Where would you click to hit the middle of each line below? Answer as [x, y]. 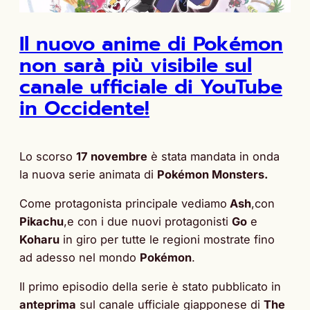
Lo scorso [48, 156]
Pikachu [42, 222]
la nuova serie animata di [88, 174]
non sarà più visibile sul [136, 66]
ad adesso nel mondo [80, 258]
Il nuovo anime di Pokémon [151, 44]
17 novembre [112, 156]
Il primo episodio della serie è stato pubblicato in [150, 287]
